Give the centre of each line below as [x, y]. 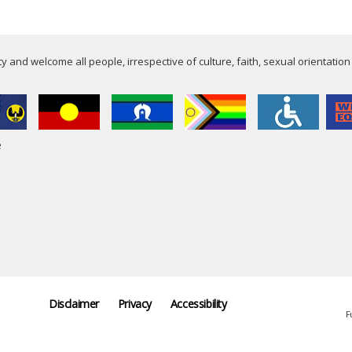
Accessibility [198, 303]
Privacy [134, 303]
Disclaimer [74, 303]
